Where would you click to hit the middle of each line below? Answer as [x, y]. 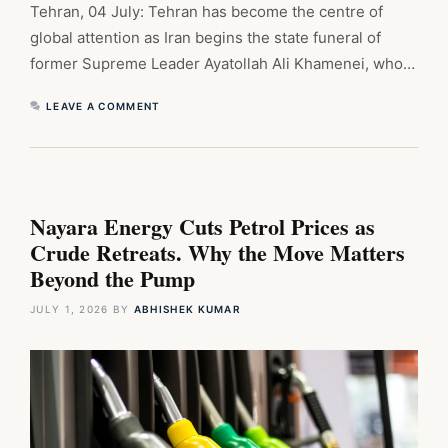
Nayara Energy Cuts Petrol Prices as [202, 226]
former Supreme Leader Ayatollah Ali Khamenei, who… [222, 63]
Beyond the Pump [112, 278]
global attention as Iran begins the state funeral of [205, 37]
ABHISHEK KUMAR [187, 308]
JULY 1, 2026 [69, 308]
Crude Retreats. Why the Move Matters [217, 252]
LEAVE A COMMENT [103, 105]
